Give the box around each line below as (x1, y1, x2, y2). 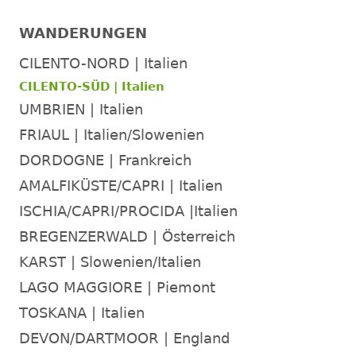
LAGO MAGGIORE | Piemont (19, 278, 215, 296)
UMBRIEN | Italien (19, 100, 143, 118)
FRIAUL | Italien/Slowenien (19, 126, 204, 143)
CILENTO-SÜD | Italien (19, 79, 164, 94)
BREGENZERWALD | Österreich (19, 227, 235, 245)
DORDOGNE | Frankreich (19, 151, 192, 168)
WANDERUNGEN (19, 24, 147, 41)
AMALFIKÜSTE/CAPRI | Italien (19, 176, 222, 194)
